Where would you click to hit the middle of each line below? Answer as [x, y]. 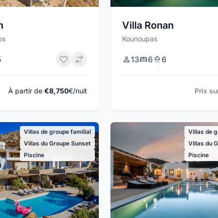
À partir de [26, 91]
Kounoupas [139, 38]
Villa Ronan [148, 25]
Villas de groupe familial [57, 131]
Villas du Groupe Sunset [57, 143]
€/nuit [78, 91]
